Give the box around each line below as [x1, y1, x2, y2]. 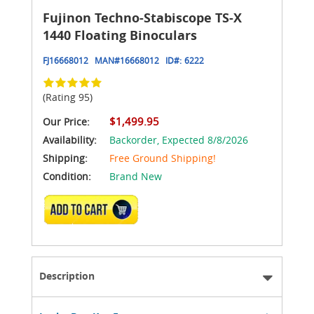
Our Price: [43, 114, 90, 128]
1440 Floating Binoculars [43, 26, 197, 44]
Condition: [43, 169, 91, 183]
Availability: [43, 132, 100, 146]
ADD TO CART [66, 207, 125, 220]
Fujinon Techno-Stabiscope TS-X [43, 8, 242, 27]
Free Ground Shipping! [109, 151, 216, 165]
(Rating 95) [43, 90, 93, 104]
